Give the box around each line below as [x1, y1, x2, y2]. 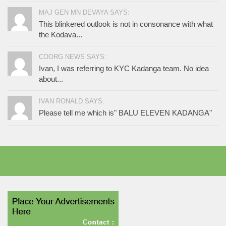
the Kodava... [39, 30, 82, 39]
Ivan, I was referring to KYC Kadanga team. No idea [39, 64, 209, 73]
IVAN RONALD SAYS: [39, 97, 104, 105]
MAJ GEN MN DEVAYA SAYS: [39, 8, 130, 16]
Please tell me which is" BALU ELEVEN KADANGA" [39, 108, 212, 117]
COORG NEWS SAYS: [39, 52, 106, 61]
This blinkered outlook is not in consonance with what [39, 19, 213, 28]
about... [39, 74, 63, 83]
